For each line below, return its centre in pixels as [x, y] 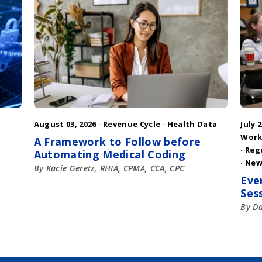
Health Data [192, 124]
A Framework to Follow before [117, 142]
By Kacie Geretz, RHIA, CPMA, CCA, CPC [109, 168]
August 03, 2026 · [68, 124]
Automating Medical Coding [110, 155]
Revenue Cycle [132, 124]
